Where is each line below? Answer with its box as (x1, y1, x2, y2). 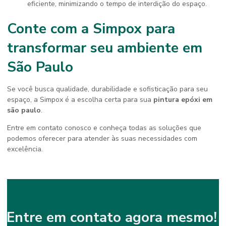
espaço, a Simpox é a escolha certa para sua (7, 95, 153, 104)
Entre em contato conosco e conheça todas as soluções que (7, 123, 201, 133)
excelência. (7, 144, 43, 154)
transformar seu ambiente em (7, 38, 202, 58)
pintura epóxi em (153, 95, 212, 104)
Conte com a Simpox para (7, 19, 175, 38)
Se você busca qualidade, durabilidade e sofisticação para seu (7, 84, 208, 94)
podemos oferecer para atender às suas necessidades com (7, 134, 197, 143)
